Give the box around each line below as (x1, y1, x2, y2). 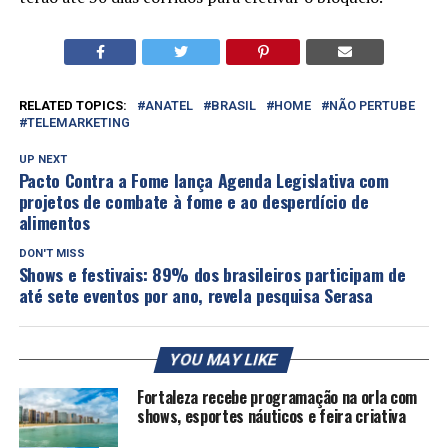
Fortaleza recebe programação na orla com (136, 384, 418, 409)
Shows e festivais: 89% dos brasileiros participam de (18, 260, 406, 287)
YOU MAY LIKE (168, 349, 281, 369)
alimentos (18, 208, 90, 235)
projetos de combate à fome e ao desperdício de (18, 187, 369, 214)
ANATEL (144, 97, 193, 113)
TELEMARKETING (26, 114, 130, 130)
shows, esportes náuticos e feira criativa (136, 403, 406, 428)
